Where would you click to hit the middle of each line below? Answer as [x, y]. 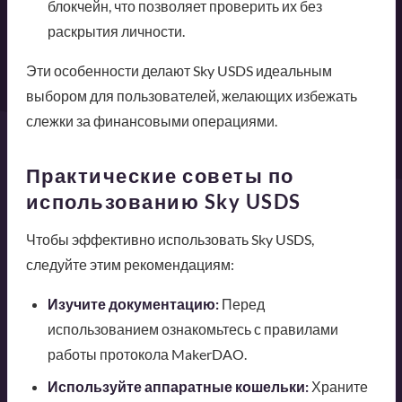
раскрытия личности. [116, 31]
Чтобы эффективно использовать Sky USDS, [170, 239]
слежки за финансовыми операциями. [151, 120]
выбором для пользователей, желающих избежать [191, 95]
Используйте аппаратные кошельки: [178, 386]
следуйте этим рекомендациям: [130, 264]
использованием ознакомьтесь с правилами [192, 328]
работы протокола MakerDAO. [147, 354]
